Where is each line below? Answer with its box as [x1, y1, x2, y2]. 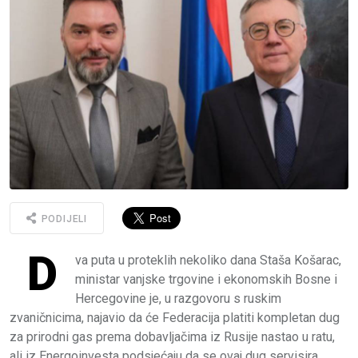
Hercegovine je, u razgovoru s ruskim [75, 290, 281, 306]
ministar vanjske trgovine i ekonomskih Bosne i [75, 271, 337, 287]
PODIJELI [38, 213, 88, 225]
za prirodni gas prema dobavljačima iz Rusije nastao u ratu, [10, 328, 335, 344]
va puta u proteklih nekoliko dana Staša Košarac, [75, 252, 341, 268]
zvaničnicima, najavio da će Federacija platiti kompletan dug [10, 309, 340, 325]
